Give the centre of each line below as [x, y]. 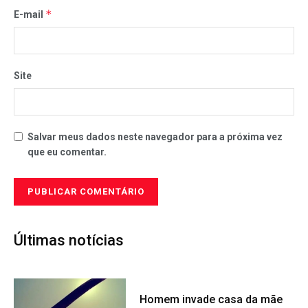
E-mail [30, 14]
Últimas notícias [69, 240]
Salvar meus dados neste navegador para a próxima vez [155, 136]
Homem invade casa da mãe [211, 299]
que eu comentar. [67, 152]
